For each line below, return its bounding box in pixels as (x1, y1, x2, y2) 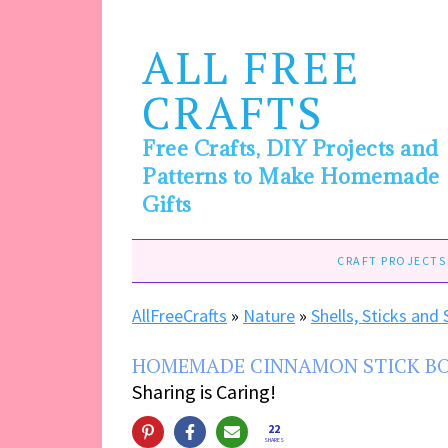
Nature (243, 304, 295, 327)
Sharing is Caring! (132, 379, 276, 404)
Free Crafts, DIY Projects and (142, 135, 439, 162)
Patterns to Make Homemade (142, 163, 440, 190)
